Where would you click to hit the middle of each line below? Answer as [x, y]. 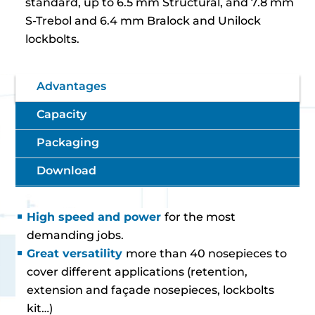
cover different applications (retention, [137, 272]
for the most [200, 217]
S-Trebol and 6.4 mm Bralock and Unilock [143, 21]
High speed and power [96, 217]
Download [67, 171]
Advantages [72, 86]
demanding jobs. [76, 235]
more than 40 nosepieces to [207, 253]
